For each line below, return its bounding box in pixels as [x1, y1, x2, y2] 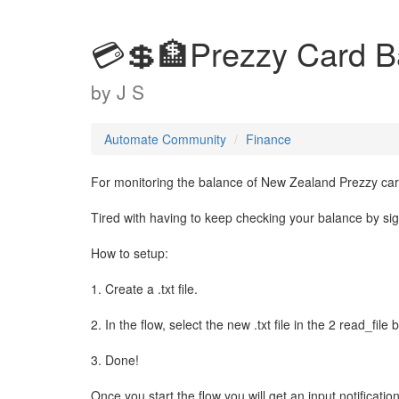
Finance [246, 130, 291, 148]
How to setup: [91, 244, 168, 262]
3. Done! [91, 351, 139, 369]
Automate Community [104, 130, 226, 148]
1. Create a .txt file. [91, 280, 198, 297]
